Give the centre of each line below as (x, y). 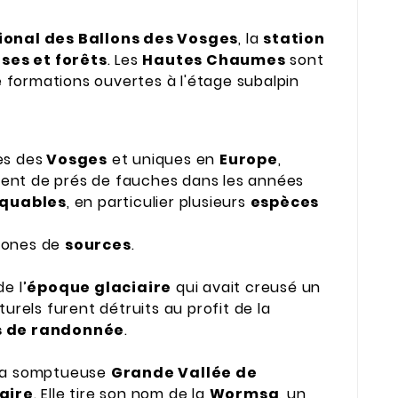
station (294, 39)
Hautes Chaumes (214, 60)
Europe (249, 160)
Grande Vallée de (184, 373)
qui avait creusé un (247, 288)
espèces (285, 203)
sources (98, 245)
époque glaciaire (99, 288)
